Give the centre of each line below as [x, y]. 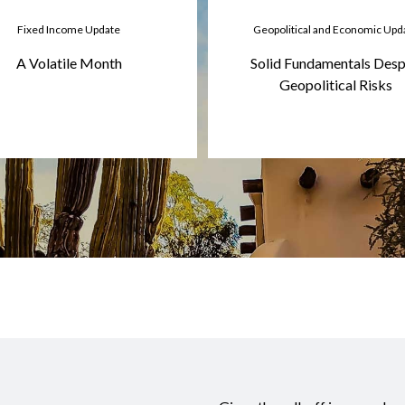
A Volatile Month [69, 62]
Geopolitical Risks [336, 84]
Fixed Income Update [69, 29]
